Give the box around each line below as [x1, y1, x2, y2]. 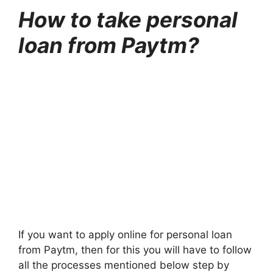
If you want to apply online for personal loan [18, 229, 232, 241]
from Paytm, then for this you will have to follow [18, 244, 252, 257]
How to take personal [18, 7, 238, 33]
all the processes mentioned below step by [18, 259, 229, 272]
